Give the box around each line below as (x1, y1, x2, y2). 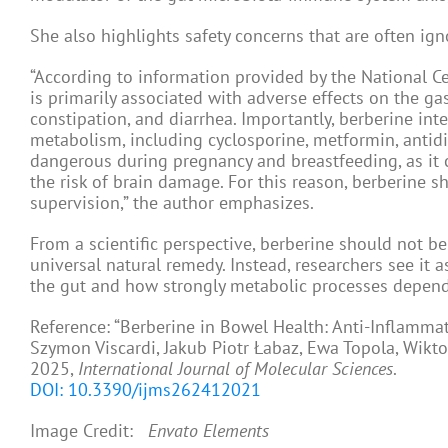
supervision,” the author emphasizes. (30, 191, 314, 214)
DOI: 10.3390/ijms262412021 (30, 378, 261, 401)
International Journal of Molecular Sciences (78, 357, 393, 380)
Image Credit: (30, 419, 148, 442)
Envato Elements (148, 419, 269, 442)
